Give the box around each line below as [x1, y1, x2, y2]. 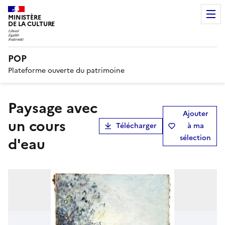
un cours [8, 115, 66, 137]
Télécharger [116, 120, 157, 131]
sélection [180, 132, 211, 143]
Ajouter [182, 108, 208, 119]
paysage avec [8, 97, 16, 119]
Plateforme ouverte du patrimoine [8, 65, 125, 76]
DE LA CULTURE [8, 19, 55, 29]
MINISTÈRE [8, 13, 41, 22]
